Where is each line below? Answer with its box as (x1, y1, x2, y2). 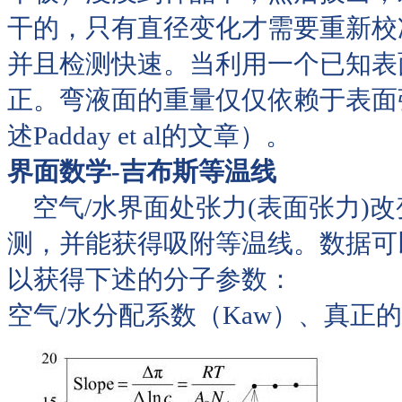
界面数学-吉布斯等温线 (7, 156, 276, 186)
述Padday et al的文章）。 (7, 120, 292, 150)
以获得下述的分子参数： (7, 264, 293, 293)
